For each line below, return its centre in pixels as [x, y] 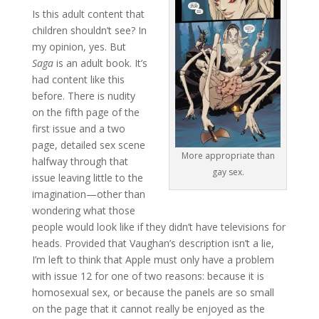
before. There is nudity [83, 95]
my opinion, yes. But [79, 46]
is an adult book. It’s [100, 63]
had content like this [78, 79]
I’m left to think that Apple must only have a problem [153, 259]
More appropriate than [228, 156]
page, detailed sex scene [88, 145]
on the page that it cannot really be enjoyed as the [148, 308]
